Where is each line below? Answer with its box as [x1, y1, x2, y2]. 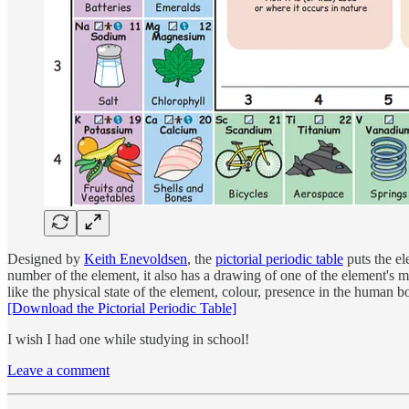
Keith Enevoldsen [84, 250, 187, 267]
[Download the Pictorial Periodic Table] [7, 299, 236, 316]
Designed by [7, 250, 84, 267]
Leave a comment [7, 362, 110, 378]
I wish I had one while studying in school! [7, 330, 249, 347]
